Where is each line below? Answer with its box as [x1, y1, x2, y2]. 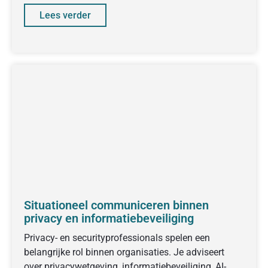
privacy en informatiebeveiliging [24, 211, 194, 226]
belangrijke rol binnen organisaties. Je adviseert [24, 246, 224, 258]
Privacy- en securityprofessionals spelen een [24, 232, 210, 243]
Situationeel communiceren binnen [24, 197, 209, 212]
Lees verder [39, 9, 91, 21]
